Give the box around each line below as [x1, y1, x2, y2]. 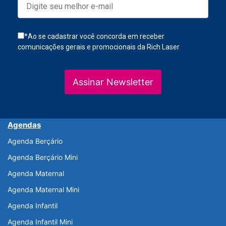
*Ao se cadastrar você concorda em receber [24, 32, 164, 41]
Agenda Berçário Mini [8, 153, 78, 162]
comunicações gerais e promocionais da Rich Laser [18, 43, 180, 51]
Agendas [8, 120, 41, 130]
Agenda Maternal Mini [8, 185, 79, 194]
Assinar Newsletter [73, 77, 153, 88]
